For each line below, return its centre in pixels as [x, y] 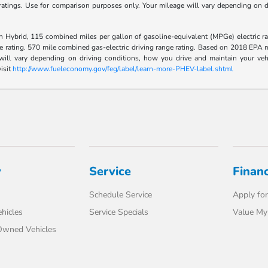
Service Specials [119, 212]
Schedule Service [121, 195]
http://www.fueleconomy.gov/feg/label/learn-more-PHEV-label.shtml [123, 69]
